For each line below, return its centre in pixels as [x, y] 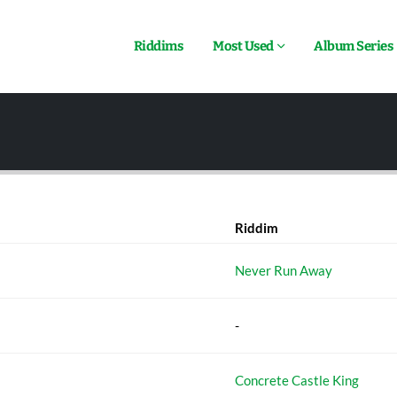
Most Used [243, 47]
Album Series [353, 47]
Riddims [158, 47]
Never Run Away [284, 270]
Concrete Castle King [297, 380]
